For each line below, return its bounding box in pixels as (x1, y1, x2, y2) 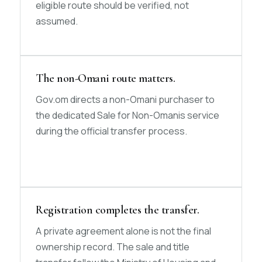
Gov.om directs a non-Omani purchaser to (36, 93, 215, 106)
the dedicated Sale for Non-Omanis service (36, 109, 219, 122)
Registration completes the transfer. (36, 203, 199, 217)
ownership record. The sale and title (36, 240, 189, 253)
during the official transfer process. (36, 125, 187, 137)
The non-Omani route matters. (36, 71, 175, 85)
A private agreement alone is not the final (36, 225, 211, 237)
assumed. (36, 15, 78, 27)
